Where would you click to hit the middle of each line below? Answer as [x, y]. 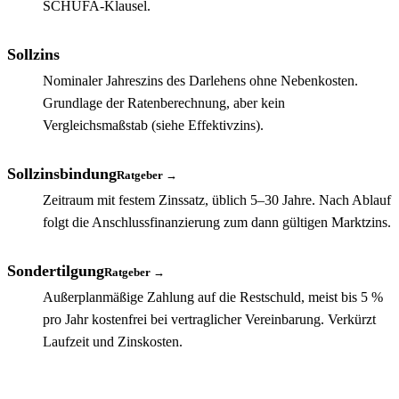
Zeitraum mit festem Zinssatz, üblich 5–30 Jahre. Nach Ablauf [217, 199]
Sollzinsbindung [62, 173]
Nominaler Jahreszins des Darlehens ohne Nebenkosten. [200, 80]
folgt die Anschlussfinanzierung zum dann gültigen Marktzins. [217, 222]
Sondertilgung [56, 270]
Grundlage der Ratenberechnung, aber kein [164, 102]
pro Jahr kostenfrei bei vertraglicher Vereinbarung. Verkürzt [209, 319]
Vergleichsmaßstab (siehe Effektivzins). [153, 125]
